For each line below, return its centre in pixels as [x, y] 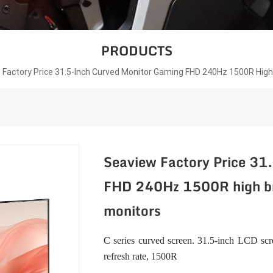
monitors [132, 211]
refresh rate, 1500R [140, 256]
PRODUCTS [136, 51]
